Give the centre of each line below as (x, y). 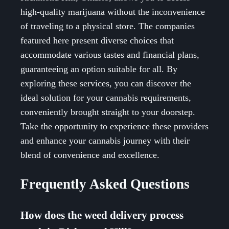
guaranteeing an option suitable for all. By (99, 69)
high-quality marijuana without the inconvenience (113, 12)
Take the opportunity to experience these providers (114, 126)
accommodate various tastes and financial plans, (110, 54)
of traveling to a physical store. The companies (108, 26)
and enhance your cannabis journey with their (105, 140)
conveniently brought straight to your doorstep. (108, 112)
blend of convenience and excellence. (90, 155)
